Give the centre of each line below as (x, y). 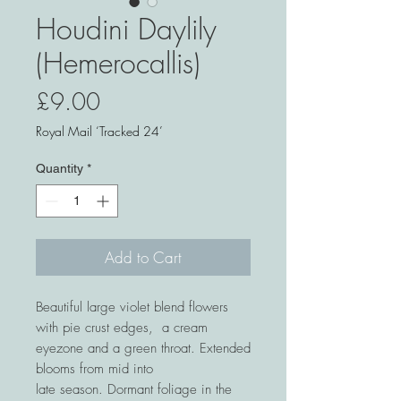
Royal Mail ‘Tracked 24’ (99, 132)
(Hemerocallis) (118, 64)
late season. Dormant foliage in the (134, 390)
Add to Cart (143, 258)
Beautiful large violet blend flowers (132, 307)
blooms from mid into (94, 369)
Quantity (60, 169)
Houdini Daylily (126, 30)
